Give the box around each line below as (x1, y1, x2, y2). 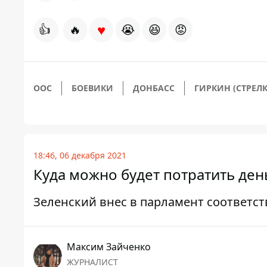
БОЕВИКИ (72, 82, 113, 94)
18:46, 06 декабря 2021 (33, 150, 126, 162)
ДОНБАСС (133, 82, 175, 94)
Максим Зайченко (67, 240, 151, 254)
